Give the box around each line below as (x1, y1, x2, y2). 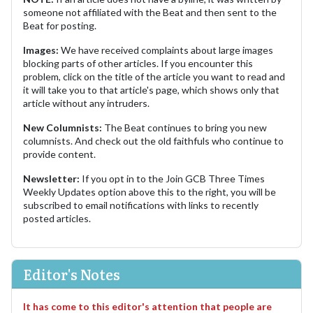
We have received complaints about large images (59, 43, 273, 56)
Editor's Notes (23, 263, 120, 284)
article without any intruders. (23, 96, 152, 109)
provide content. (23, 147, 96, 160)
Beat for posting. (23, 19, 96, 31)
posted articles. (23, 212, 91, 224)
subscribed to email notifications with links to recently (23, 198, 259, 211)
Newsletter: (23, 172, 80, 184)
